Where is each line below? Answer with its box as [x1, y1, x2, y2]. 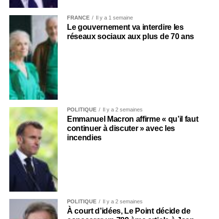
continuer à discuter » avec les [66, 124, 175, 133]
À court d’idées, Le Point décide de [66, 207, 191, 216]
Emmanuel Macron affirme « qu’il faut [66, 115, 198, 124]
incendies [66, 133, 102, 142]
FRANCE [66, 15, 89, 21]
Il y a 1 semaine [95, 15, 133, 21]
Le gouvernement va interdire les [66, 23, 184, 32]
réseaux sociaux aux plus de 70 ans [66, 32, 196, 41]
